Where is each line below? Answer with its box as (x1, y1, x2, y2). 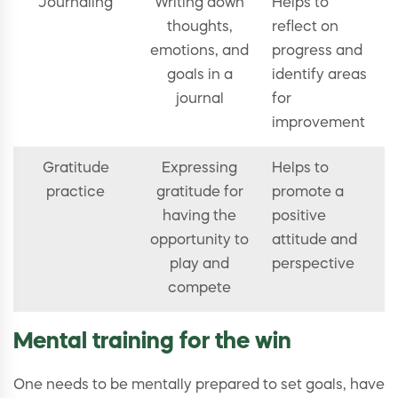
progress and (272, 44, 362, 60)
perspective (272, 258, 354, 273)
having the (163, 210, 236, 225)
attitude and (272, 234, 357, 249)
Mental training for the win (13, 331, 291, 354)
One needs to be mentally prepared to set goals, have (13, 378, 385, 394)
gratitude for (155, 186, 243, 201)
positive (272, 210, 326, 225)
